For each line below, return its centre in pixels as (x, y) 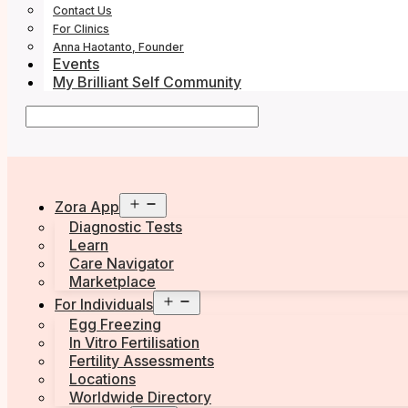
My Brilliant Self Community (147, 82)
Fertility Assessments (142, 361)
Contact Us (82, 11)
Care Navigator (122, 264)
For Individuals (104, 305)
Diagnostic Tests (126, 227)
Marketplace (112, 282)
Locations (102, 379)
